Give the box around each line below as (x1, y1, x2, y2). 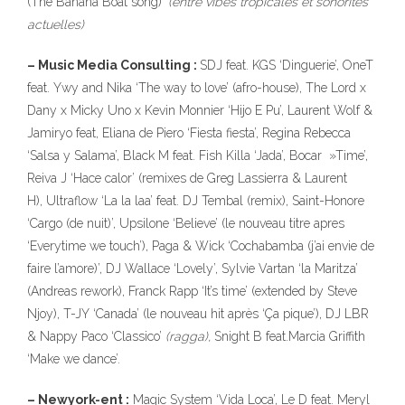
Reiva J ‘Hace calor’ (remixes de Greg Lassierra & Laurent (27, 171, 347, 185)
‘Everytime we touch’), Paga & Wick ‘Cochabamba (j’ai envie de (27, 239, 374, 253)
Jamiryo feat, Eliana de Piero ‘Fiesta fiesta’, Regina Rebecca (27, 126, 351, 140)
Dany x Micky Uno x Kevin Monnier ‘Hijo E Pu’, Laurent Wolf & (27, 103, 372, 118)
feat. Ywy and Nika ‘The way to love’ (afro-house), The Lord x (27, 80, 366, 95)
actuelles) (27, 17, 84, 32)
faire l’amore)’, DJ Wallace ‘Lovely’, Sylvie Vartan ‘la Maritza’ (27, 261, 358, 276)
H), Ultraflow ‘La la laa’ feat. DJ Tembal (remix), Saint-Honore (27, 193, 364, 208)
